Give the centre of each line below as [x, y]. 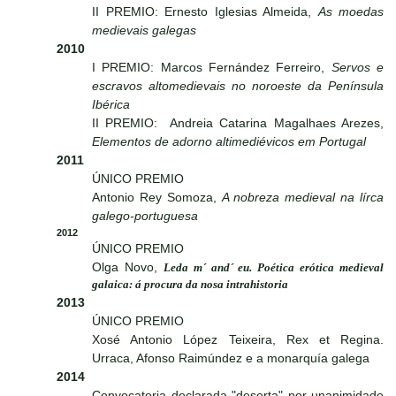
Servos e [358, 68]
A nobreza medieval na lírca [303, 198]
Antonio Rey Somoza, [157, 198]
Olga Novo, [128, 267]
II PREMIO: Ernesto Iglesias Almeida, [205, 12]
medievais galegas [144, 30]
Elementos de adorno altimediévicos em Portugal [229, 142]
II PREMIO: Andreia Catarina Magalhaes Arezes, [238, 123]
